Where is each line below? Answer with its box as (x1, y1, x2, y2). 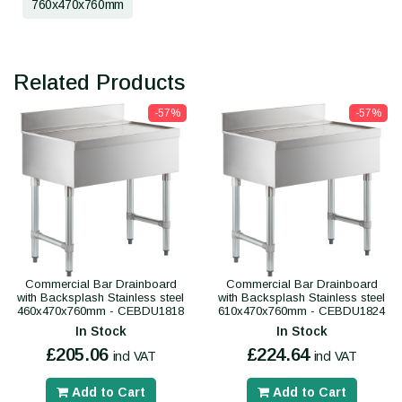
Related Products (13, 70, 186, 95)
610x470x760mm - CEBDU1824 (218, 304, 385, 319)
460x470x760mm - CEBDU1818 (17, 304, 184, 319)
